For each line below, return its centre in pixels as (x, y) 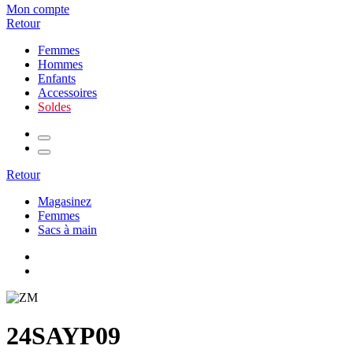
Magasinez (65, 201)
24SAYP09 (63, 336)
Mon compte (38, 9)
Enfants (57, 78)
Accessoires (67, 93)
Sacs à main (67, 230)
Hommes (60, 64)
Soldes (54, 107)
